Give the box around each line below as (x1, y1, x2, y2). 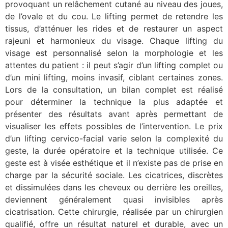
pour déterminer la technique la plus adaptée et (5, 97, 223, 107)
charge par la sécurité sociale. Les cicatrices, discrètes (5, 170, 223, 181)
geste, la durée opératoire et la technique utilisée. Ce (5, 146, 223, 156)
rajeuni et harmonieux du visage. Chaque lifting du (5, 36, 223, 46)
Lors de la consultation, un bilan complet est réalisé (5, 84, 223, 95)
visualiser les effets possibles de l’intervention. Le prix (5, 121, 223, 132)
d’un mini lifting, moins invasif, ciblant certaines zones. (5, 72, 223, 83)
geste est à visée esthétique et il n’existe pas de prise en (5, 158, 223, 168)
